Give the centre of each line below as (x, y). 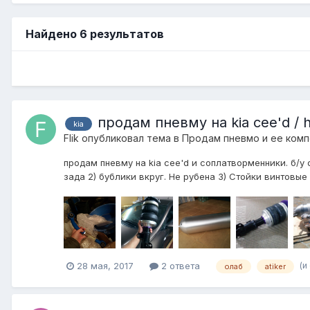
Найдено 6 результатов (95, 34)
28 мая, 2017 (105, 266)
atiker (275, 266)
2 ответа (179, 266)
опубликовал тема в (130, 138)
